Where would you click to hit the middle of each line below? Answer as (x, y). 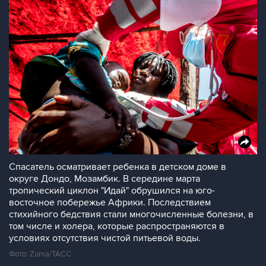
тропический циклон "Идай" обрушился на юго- (112, 191)
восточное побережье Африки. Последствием (110, 202)
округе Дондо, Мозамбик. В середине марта (104, 179)
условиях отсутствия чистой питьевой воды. (105, 238)
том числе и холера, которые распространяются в (117, 226)
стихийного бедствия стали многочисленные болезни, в (131, 214)
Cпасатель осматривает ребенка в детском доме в (118, 167)
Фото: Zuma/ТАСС (40, 254)
